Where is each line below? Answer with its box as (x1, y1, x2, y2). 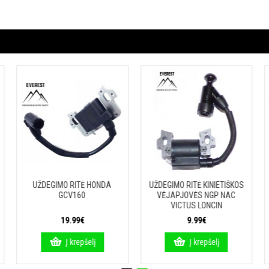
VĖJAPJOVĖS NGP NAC (157, 190, 236, 200)
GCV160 (58, 190, 86, 200)
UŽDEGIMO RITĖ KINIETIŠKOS (148, 180, 244, 190)
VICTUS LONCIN (170, 200, 222, 210)
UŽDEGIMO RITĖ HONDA (32, 180, 112, 190)
